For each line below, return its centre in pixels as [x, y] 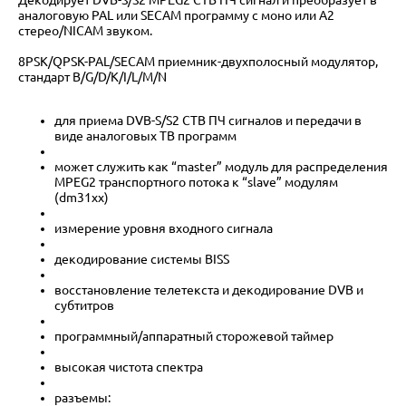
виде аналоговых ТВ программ [145, 135]
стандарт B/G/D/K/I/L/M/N [92, 77]
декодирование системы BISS [142, 259]
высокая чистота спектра [129, 367]
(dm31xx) [82, 197]
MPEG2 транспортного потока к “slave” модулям [196, 182]
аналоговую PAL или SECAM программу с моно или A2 [176, 15]
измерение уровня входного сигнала [164, 228]
